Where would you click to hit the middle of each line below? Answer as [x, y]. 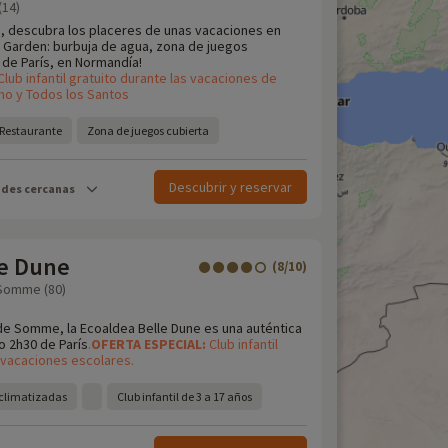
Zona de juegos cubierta [148, 130]
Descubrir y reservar [230, 187]
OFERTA [117, 344]
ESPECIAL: [176, 344]
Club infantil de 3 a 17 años [184, 396]
